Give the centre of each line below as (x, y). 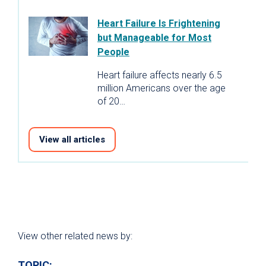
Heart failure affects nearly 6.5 (160, 75)
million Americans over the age (161, 88)
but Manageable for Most (154, 37)
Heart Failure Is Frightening (159, 23)
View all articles (72, 139)
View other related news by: (75, 236)
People (113, 52)
